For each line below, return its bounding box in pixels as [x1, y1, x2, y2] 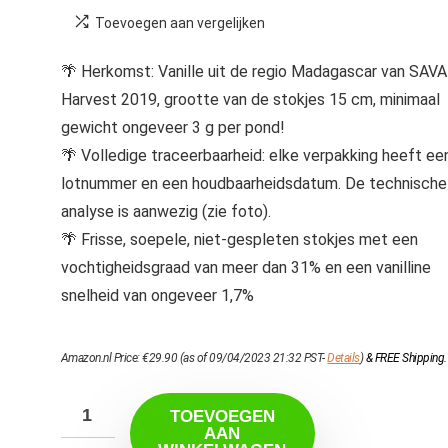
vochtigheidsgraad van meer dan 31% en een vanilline [60, 258, 431, 277]
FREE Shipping [374, 351, 445, 365]
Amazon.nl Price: [60, 351, 143, 365]
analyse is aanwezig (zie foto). [60, 202, 271, 221]
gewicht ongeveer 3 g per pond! [60, 118, 285, 137]
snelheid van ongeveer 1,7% [60, 286, 254, 305]
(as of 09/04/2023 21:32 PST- [177, 351, 328, 365]
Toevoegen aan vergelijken [94, 15, 265, 31]
